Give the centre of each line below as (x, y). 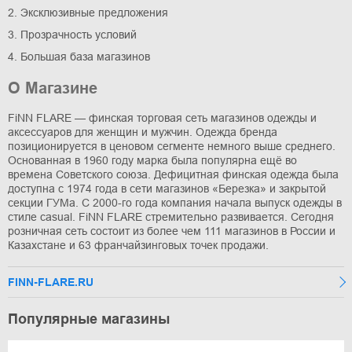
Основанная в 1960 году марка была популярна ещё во (152, 161)
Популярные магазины (89, 319)
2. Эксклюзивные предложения (88, 13)
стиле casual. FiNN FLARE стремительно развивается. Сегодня (171, 217)
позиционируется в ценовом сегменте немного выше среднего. (172, 147)
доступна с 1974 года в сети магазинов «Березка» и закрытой (167, 189)
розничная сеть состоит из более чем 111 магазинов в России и (172, 231)
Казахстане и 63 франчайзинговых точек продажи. (138, 246)
